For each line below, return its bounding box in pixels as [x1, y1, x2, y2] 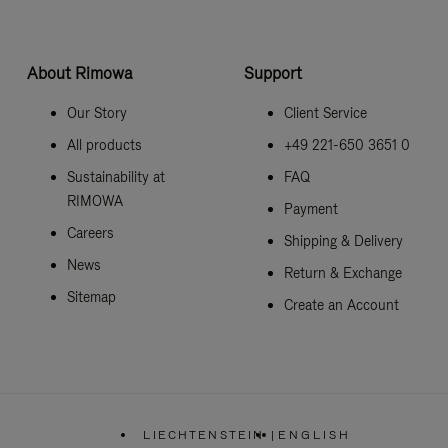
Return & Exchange [283, 263, 402, 282]
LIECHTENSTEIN [143, 427, 265, 444]
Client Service [283, 103, 367, 122]
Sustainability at [66, 167, 165, 186]
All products [66, 135, 142, 154]
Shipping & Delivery [283, 231, 403, 250]
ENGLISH [277, 427, 351, 444]
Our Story [66, 103, 127, 122]
